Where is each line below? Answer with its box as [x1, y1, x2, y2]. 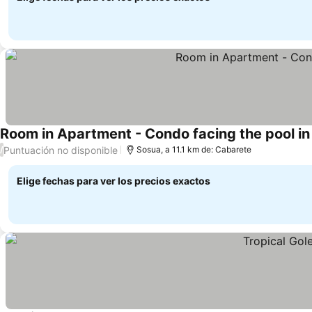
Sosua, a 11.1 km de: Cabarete [136, 144, 251, 155]
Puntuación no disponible [3, 143, 118, 156]
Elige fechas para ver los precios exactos [17, 175, 210, 187]
